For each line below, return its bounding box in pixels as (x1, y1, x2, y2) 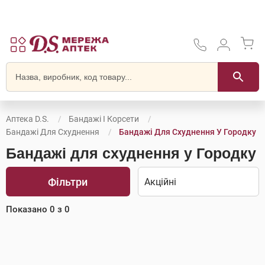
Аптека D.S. (6, 114, 49, 124)
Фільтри (48, 175, 88, 188)
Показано (6, 204, 50, 215)
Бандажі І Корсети (69, 114, 139, 124)
